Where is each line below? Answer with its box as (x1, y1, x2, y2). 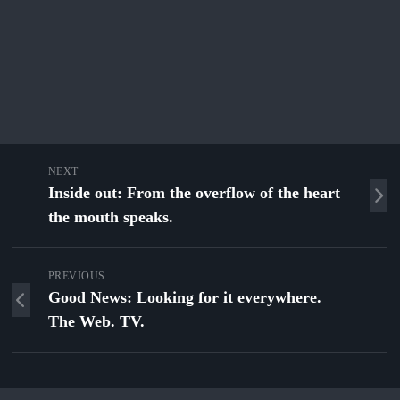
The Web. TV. (47, 312, 145, 331)
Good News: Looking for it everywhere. (47, 288, 321, 307)
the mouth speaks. (47, 208, 173, 227)
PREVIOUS (47, 270, 105, 283)
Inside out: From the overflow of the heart (47, 184, 340, 203)
